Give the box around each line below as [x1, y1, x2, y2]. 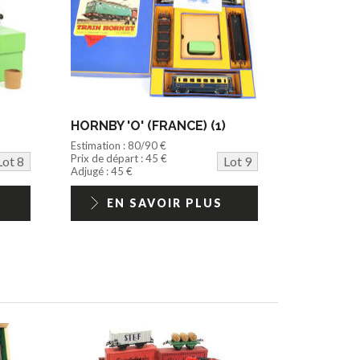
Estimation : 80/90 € [71, 138, 167, 152]
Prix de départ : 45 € [71, 151, 168, 165]
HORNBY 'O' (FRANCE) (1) [71, 117, 227, 133]
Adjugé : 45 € [71, 164, 133, 178]
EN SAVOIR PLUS [106, 195, 223, 210]
